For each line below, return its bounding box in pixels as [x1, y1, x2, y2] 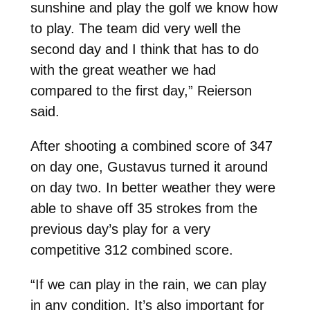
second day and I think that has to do [30, 41, 259, 57]
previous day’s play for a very [30, 221, 210, 237]
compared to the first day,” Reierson [30, 82, 252, 98]
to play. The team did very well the [30, 20, 241, 36]
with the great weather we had [30, 62, 216, 77]
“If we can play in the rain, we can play [30, 276, 266, 292]
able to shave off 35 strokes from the [30, 200, 257, 216]
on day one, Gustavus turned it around [30, 158, 268, 174]
